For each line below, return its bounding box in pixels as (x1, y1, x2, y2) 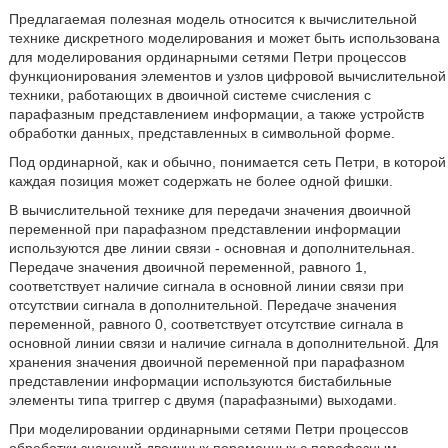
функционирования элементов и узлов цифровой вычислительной (8, 68, 446, 84)
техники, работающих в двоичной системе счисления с (8, 87, 371, 103)
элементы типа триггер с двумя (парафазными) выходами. (8, 392, 397, 408)
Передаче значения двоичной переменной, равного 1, (8, 259, 367, 275)
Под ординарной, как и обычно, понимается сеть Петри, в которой (8, 154, 446, 170)
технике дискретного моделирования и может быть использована (8, 30, 440, 46)
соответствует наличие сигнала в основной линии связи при (8, 278, 404, 294)
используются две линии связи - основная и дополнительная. (8, 240, 415, 256)
